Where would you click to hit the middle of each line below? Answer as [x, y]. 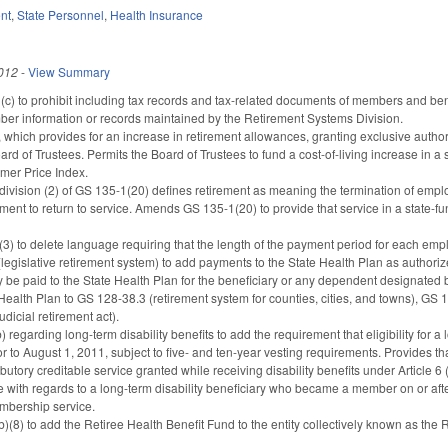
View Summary [69, 71]
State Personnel [61, 14]
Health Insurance [157, 14]
